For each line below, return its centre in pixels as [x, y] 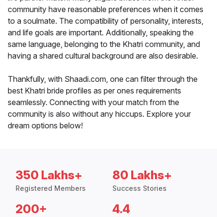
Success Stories [139, 188]
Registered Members [51, 188]
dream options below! [45, 126]
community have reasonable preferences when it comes [106, 9]
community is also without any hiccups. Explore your [99, 114]
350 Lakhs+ [49, 175]
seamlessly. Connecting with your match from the [93, 102]
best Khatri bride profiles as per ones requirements [94, 91]
